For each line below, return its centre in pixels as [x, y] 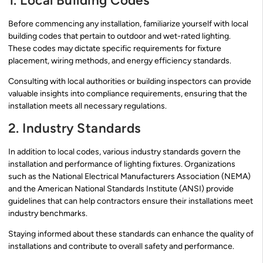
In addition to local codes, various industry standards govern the [124, 151]
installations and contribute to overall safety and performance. [121, 247]
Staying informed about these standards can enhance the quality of [131, 234]
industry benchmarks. [48, 213]
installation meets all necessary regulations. [87, 106]
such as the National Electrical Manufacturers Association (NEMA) [129, 176]
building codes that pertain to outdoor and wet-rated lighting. [119, 36]
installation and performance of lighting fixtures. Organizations [122, 164]
